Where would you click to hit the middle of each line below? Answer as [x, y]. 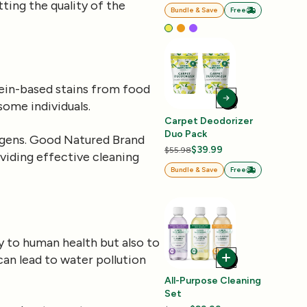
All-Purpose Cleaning [213, 281]
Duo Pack [186, 134]
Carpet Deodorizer [209, 121]
